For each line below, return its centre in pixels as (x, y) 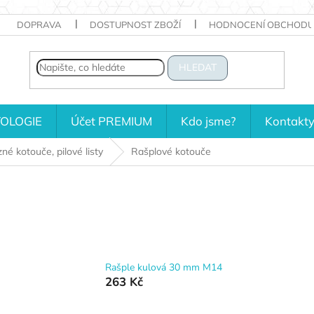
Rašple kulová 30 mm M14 (164, 268)
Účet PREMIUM (111, 121)
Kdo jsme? (208, 121)
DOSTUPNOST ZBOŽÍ (135, 25)
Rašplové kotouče (171, 151)
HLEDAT (198, 68)
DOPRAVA (39, 25)
